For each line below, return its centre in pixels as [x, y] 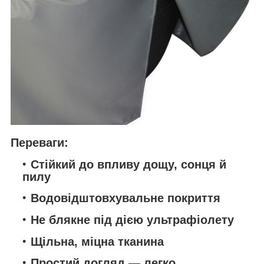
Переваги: [39, 142]
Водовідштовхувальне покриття [126, 198]
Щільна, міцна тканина [97, 241]
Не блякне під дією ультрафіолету [132, 220]
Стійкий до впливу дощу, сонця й [128, 164]
